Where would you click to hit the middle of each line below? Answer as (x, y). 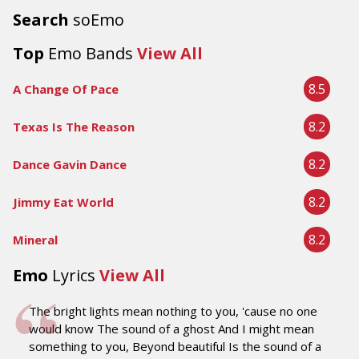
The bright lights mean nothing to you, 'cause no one (173, 311)
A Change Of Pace (66, 89)
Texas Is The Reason (74, 127)
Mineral (35, 240)
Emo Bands (91, 53)
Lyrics (74, 275)
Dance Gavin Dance (70, 164)
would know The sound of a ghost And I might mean (171, 329)
